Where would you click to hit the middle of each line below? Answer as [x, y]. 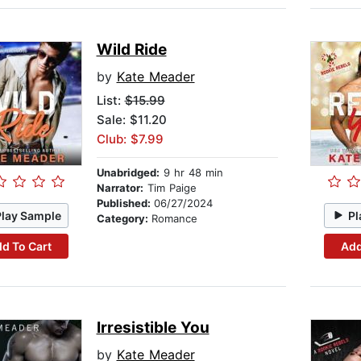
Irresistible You [153, 328]
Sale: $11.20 [131, 120]
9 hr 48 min [191, 173]
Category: [124, 219]
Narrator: [120, 188]
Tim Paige [170, 188]
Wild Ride [131, 50]
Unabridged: [128, 173]
